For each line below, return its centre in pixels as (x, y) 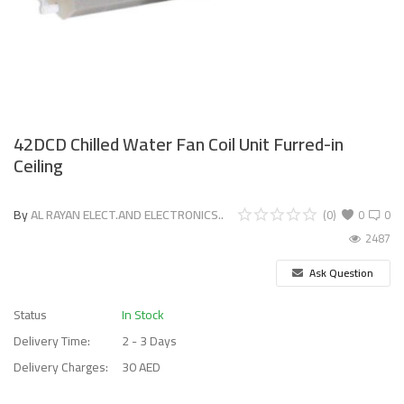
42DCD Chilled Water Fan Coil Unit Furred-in (179, 144)
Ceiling (38, 165)
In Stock (143, 315)
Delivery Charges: (61, 367)
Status (30, 315)
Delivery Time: (52, 341)
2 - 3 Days (149, 341)
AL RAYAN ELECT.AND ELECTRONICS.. (127, 215)
